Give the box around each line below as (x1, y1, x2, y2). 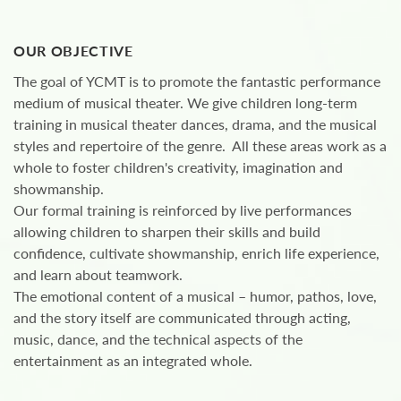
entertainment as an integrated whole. (13, 352, 252, 369)
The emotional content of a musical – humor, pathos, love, (13, 287, 377, 304)
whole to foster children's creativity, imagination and (13, 158, 343, 175)
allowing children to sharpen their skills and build (13, 223, 320, 240)
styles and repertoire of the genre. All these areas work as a (13, 137, 387, 154)
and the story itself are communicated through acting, (13, 309, 351, 326)
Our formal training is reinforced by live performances (13, 201, 352, 218)
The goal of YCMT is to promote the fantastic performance (13, 73, 380, 90)
